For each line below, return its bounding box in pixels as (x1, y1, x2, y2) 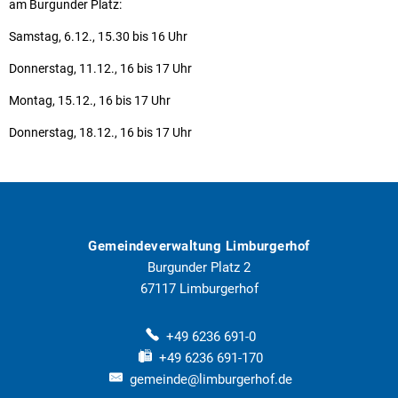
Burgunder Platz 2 (147, 259, 251, 275)
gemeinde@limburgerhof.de (129, 370, 292, 387)
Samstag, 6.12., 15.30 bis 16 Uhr (9, 28, 187, 44)
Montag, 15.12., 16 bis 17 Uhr (9, 92, 171, 107)
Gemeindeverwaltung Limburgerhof (88, 237, 310, 254)
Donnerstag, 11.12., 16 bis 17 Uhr (9, 60, 192, 76)
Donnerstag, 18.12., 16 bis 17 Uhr (9, 124, 192, 139)
